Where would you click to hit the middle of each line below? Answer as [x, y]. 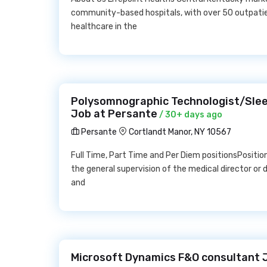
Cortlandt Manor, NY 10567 [180, 132]
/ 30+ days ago [190, 115]
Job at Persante [114, 114]
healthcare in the [104, 27]
